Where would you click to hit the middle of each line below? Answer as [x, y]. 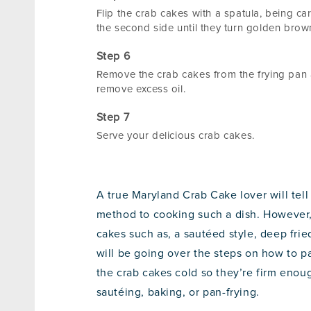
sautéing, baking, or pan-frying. [178, 293]
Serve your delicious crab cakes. [175, 136]
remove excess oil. [141, 90]
